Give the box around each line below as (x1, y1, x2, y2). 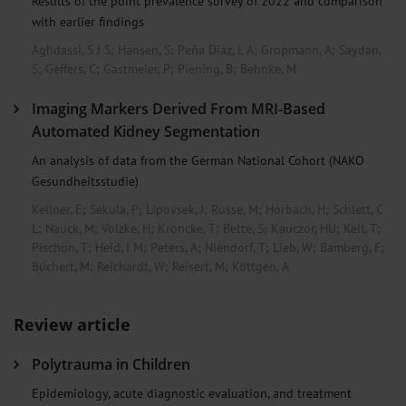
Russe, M (211, 200, 258, 217)
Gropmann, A (261, 41, 332, 58)
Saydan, (339, 41, 381, 58)
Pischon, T (32, 238, 88, 256)
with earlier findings (32, 12, 144, 30)
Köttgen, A (232, 257, 289, 275)
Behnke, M (240, 60, 296, 77)
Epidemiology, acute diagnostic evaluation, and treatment (32, 383, 352, 401)
